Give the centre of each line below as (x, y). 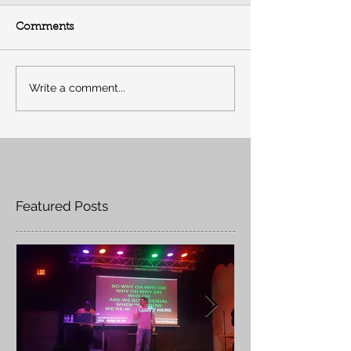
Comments (45, 27)
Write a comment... (77, 88)
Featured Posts (62, 206)
